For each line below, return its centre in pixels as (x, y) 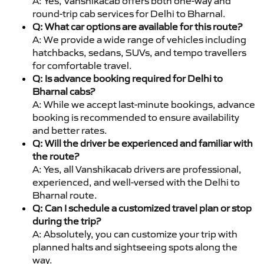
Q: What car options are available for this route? (137, 26)
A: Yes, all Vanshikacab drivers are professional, (137, 169)
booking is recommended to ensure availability (136, 117)
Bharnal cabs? (64, 91)
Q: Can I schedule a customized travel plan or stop (142, 208)
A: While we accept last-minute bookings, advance (144, 104)
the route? (56, 156)
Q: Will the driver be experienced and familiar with (143, 143)
